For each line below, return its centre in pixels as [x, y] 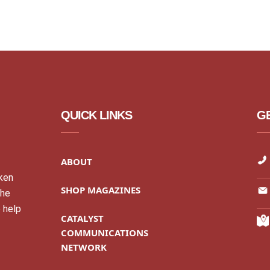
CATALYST [82, 218]
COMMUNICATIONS [105, 233]
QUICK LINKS [96, 115]
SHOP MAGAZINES [101, 190]
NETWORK [84, 247]
